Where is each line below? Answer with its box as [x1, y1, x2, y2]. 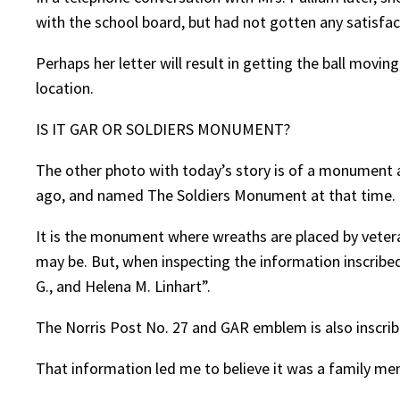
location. [36, 78, 94, 99]
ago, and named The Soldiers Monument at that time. [36, 185, 396, 206]
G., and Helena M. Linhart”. [36, 276, 211, 297]
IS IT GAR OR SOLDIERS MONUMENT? [36, 119, 290, 140]
